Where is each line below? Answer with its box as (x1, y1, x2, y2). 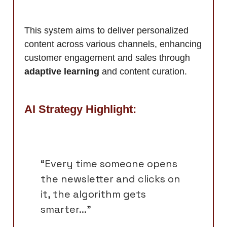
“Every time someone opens (41, 157, 177, 170)
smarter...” (41, 202, 91, 216)
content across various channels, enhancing (24, 39, 202, 49)
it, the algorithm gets (41, 187, 146, 201)
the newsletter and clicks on (41, 172, 180, 185)
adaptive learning (24, 66, 99, 77)
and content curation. (99, 66, 187, 77)
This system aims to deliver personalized (24, 25, 188, 35)
